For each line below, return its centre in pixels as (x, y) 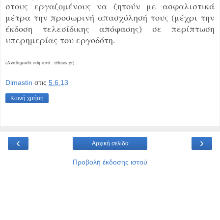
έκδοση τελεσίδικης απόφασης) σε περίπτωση (110, 28)
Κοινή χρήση (27, 98)
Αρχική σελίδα (110, 144)
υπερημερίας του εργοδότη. (60, 40)
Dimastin (19, 83)
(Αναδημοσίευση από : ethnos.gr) (40, 62)
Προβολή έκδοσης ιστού (110, 162)
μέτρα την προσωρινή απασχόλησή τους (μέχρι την (110, 17)
